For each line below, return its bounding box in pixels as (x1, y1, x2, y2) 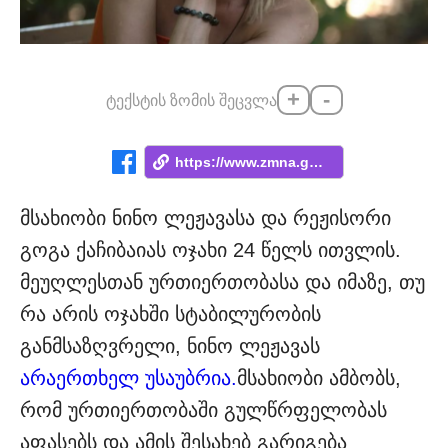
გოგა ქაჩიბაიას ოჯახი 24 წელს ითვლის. (20, 239, 401, 262)
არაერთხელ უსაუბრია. (20, 367, 237, 390)
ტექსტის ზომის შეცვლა (105, 91, 277, 109)
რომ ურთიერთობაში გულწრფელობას (20, 399, 387, 422)
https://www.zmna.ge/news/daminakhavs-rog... (309, 154, 323, 171)
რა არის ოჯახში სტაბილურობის (20, 303, 321, 326)
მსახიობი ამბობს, (237, 367, 401, 390)
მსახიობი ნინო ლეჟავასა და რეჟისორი (20, 207, 391, 230)
